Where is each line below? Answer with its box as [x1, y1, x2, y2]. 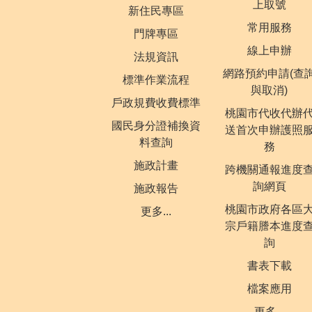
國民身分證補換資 [111, 120, 201, 132]
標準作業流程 [122, 74, 189, 86]
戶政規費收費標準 [111, 97, 201, 109]
